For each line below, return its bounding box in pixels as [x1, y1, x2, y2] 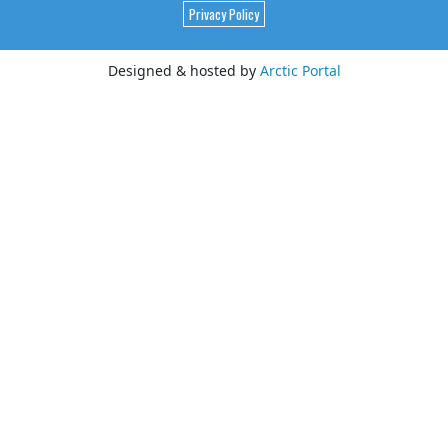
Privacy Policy [189, 4, 259, 25]
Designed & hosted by [107, 61, 260, 81]
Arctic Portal [259, 61, 341, 81]
